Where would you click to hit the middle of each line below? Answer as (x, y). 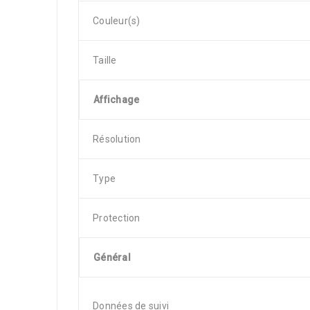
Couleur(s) (117, 21)
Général (112, 257)
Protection (117, 218)
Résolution (117, 139)
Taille (105, 60)
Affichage (117, 100)
